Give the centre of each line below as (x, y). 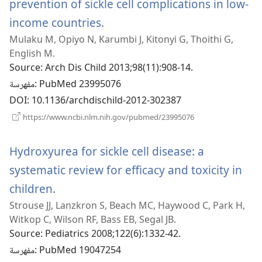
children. (32, 189)
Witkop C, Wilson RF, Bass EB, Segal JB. (93, 220)
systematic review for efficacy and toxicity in (126, 170)
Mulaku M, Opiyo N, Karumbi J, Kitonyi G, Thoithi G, (121, 39)
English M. (32, 54)
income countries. (57, 23)
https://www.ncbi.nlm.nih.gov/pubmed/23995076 (108, 117)
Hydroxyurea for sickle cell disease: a (107, 151)
